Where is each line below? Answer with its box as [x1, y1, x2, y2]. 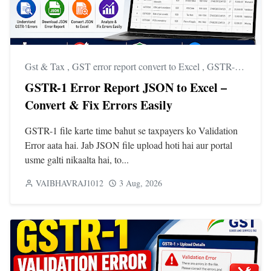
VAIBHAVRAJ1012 [36, 177, 103, 189]
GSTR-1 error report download [207, 59, 235, 73]
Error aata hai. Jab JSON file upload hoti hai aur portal [25, 138, 232, 151]
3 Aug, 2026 [119, 177, 162, 189]
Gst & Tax [25, 59, 67, 73]
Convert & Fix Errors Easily [25, 96, 172, 114]
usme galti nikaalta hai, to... [25, 152, 129, 166]
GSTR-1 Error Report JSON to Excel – [25, 78, 227, 96]
